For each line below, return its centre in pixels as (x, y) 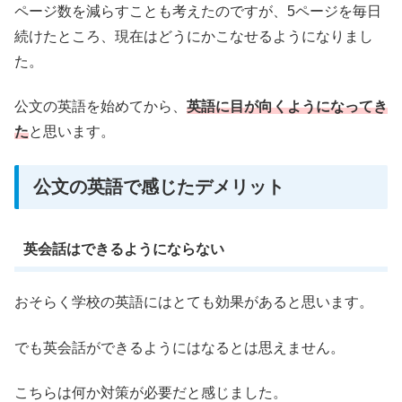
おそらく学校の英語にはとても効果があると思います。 (194, 302)
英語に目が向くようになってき (287, 107)
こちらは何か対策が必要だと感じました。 (151, 392)
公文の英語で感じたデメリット (159, 186)
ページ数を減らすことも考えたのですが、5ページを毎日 (198, 11)
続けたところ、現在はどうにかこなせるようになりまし (194, 36)
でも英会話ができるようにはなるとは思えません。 (179, 347)
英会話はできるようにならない (123, 249)
